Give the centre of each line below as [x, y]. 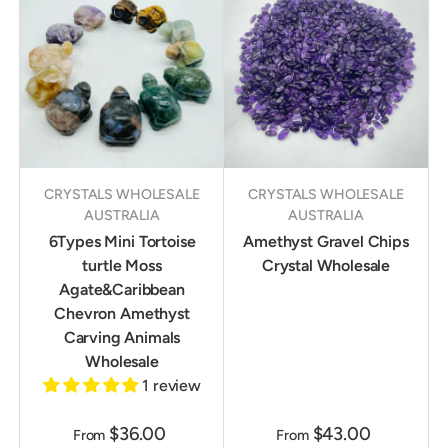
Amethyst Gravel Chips [326, 242]
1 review [171, 386]
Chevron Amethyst [122, 314]
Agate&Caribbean [122, 290]
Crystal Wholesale [326, 266]
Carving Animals [122, 338]
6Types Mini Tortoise [122, 242]
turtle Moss [122, 266]
